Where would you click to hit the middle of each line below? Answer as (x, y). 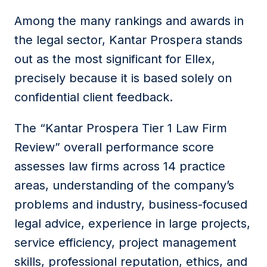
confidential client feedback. (94, 97)
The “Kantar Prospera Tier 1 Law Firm (121, 128)
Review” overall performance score (114, 147)
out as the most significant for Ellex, (115, 59)
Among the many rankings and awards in (129, 21)
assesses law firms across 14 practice (120, 166)
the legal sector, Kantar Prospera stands (128, 40)
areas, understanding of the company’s (124, 185)
